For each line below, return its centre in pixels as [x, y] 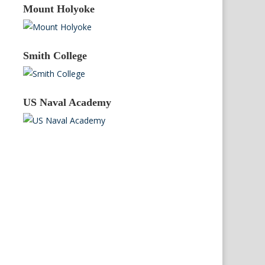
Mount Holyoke [59, 9]
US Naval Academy [67, 103]
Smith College [55, 56]
